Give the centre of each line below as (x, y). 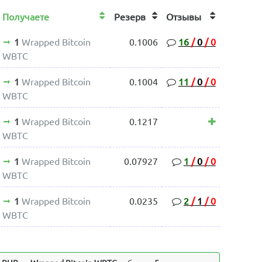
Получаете (30, 17)
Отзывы (191, 17)
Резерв (136, 17)
